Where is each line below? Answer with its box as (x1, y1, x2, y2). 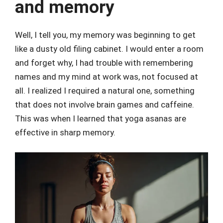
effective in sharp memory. (15, 127, 115, 138)
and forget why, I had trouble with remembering (15, 58, 193, 68)
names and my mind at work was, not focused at (15, 72, 198, 82)
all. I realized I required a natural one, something (15, 86, 195, 96)
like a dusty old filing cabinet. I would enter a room (15, 44, 204, 54)
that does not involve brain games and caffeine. (15, 100, 194, 110)
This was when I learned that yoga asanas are (15, 113, 186, 124)
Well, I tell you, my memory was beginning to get (15, 30, 196, 40)
